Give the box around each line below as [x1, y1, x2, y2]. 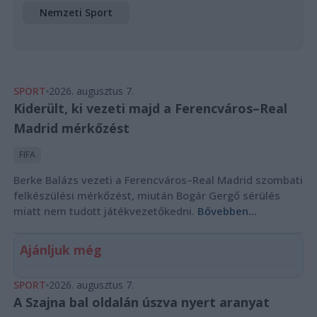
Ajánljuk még [19, 241, 102, 258]
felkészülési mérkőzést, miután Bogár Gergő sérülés [13, 188, 280, 202]
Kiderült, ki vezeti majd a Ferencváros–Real [13, 99, 287, 117]
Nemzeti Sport [39, 5, 113, 19]
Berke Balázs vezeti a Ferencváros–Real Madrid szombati [13, 172, 303, 187]
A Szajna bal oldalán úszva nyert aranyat [13, 293, 270, 311]
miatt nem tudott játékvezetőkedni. [13, 203, 197, 218]
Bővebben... [197, 203, 257, 218]
